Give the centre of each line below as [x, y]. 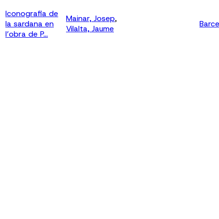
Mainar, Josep [90, 18]
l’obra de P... [27, 34]
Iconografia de [32, 13]
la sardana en [30, 23]
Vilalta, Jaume [90, 28]
